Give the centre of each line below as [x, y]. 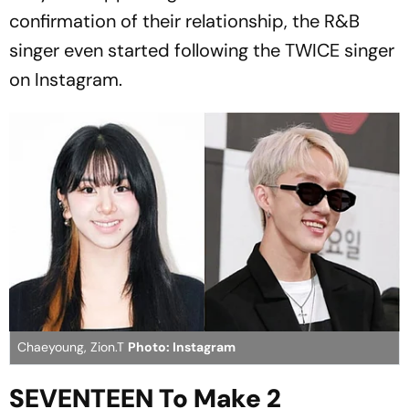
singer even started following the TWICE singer [202, 50]
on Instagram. [66, 79]
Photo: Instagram [182, 347]
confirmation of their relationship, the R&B [184, 21]
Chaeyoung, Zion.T [73, 347]
